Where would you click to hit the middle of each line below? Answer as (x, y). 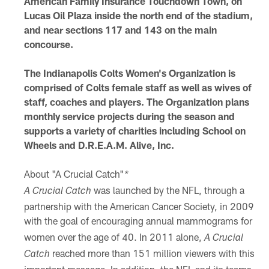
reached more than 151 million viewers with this (153, 253)
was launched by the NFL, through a (168, 190)
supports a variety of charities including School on (134, 130)
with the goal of (57, 220)
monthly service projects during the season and (129, 116)
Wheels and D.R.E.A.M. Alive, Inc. (99, 145)
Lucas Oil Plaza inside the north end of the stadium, (138, 15)
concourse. (48, 44)
